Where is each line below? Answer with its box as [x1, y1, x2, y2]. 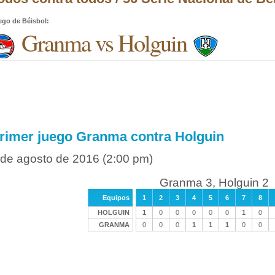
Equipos [103, 194, 130, 201]
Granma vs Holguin [21, 26, 187, 58]
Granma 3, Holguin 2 [160, 176, 269, 189]
